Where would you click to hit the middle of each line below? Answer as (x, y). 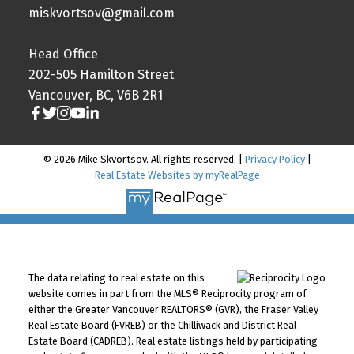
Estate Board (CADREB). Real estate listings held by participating (173, 341)
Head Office (63, 54)
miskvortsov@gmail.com (101, 13)
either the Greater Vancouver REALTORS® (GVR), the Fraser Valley (173, 310)
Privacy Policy (275, 159)
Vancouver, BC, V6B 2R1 (95, 95)
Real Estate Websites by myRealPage (177, 175)
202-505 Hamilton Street (101, 74)
